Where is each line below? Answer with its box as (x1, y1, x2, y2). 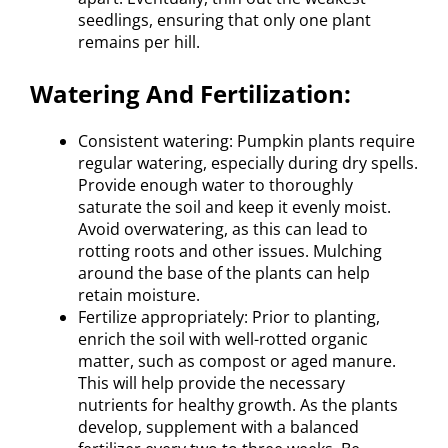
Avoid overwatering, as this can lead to (78, 217, 368, 240)
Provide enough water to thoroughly (78, 173, 353, 196)
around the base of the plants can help (78, 261, 370, 284)
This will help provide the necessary (78, 371, 345, 394)
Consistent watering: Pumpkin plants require (78, 129, 415, 152)
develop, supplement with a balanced (78, 415, 359, 438)
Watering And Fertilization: (30, 76, 351, 110)
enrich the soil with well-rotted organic (78, 327, 368, 350)
